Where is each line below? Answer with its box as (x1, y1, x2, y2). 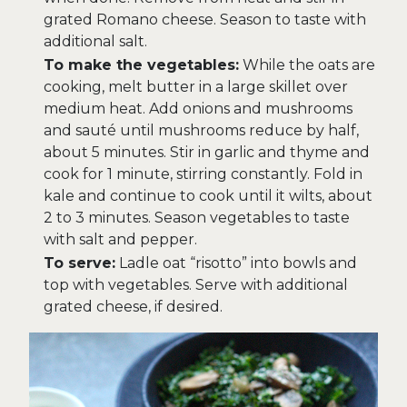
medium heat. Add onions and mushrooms (44, 100, 352, 118)
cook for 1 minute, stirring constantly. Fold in (44, 165, 362, 184)
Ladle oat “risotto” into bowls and (115, 254, 357, 273)
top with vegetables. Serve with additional (44, 276, 348, 294)
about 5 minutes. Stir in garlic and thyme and (44, 144, 370, 162)
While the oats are (239, 56, 375, 74)
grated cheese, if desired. (44, 298, 223, 316)
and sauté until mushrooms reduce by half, (44, 122, 359, 140)
